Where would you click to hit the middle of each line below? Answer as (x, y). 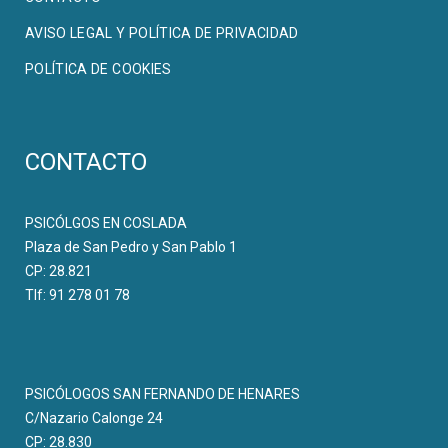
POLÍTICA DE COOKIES (98, 69)
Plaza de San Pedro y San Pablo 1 (131, 247)
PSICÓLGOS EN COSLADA (106, 223)
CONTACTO (86, 162)
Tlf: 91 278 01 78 (77, 295)
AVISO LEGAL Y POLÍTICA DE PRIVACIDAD (162, 33)
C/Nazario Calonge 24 (94, 418)
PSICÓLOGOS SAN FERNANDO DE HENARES (162, 394)
